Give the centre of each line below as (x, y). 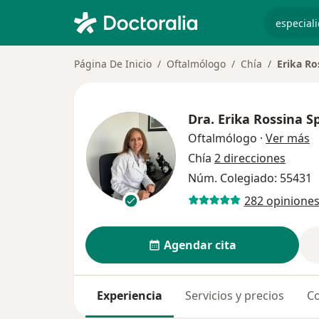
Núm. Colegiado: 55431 (250, 178)
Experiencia (130, 296)
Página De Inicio (113, 64)
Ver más (288, 138)
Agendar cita (200, 245)
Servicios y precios (235, 296)
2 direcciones (250, 158)
